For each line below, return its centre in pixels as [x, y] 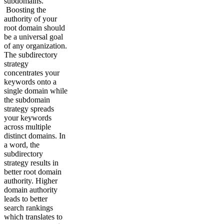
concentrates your [32, 73]
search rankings [28, 208]
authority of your [30, 19]
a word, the [22, 145]
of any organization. [35, 46]
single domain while [36, 91]
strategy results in [31, 163]
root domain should [34, 28]
